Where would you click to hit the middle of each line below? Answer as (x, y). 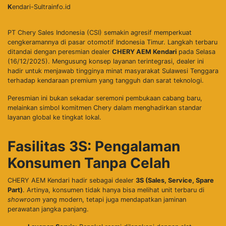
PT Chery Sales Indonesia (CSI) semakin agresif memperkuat (100, 32)
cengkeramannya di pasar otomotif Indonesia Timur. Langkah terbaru (112, 42)
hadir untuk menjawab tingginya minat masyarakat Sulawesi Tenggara (113, 71)
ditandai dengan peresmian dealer (60, 51)
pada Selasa (196, 51)
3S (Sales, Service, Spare (175, 180)
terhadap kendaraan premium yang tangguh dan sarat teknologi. (106, 80)
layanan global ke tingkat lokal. (54, 117)
